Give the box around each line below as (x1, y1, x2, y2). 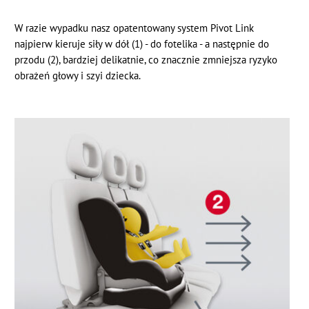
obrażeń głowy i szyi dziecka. (14, 69, 141, 83)
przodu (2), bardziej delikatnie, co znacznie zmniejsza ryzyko (14, 53, 278, 67)
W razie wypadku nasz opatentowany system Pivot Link (14, 21, 255, 35)
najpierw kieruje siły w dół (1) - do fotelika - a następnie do (14, 37, 270, 51)
